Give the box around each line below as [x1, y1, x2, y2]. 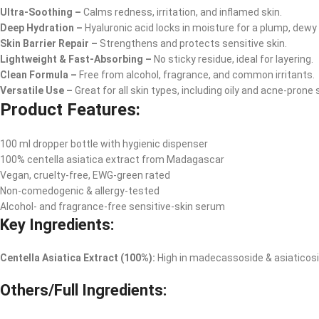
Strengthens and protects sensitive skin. [100, 38, 287, 49]
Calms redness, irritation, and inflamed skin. [83, 6, 282, 18]
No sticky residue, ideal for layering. [154, 53, 313, 65]
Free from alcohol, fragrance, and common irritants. [79, 69, 315, 80]
